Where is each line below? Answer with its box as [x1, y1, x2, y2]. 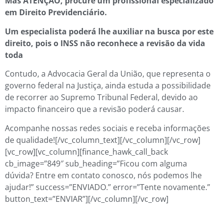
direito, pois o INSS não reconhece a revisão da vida [5, 37, 205, 49]
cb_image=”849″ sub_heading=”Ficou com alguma [5, 158, 187, 169]
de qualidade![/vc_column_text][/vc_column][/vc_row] [5, 134, 200, 145]
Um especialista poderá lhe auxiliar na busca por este [5, 26, 214, 37]
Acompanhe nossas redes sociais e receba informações [5, 122, 210, 134]
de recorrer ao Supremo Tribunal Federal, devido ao [5, 92, 198, 103]
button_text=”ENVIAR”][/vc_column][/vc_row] [5, 193, 168, 204]
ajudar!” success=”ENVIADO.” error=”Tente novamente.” [5, 181, 210, 192]
